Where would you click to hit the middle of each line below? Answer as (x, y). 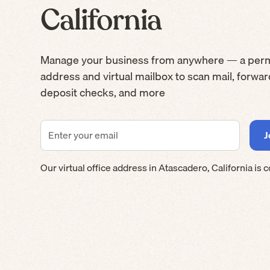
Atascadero (183, 168)
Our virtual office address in (100, 168)
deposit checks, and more (103, 93)
